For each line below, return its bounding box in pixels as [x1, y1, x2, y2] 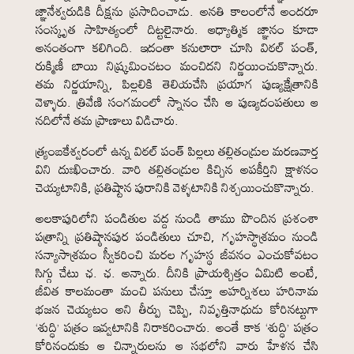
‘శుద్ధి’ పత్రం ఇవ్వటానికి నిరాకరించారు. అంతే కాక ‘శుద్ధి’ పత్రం [35, 314, 319, 340]
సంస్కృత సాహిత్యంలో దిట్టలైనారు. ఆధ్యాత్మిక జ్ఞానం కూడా [35, 17, 319, 42]
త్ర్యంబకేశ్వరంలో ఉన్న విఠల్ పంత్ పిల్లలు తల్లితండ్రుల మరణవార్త [35, 138, 319, 164]
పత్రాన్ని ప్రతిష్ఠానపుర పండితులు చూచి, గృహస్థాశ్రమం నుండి [35, 224, 319, 249]
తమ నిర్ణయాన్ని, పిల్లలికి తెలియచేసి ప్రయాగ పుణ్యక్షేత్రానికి [35, 71, 319, 96]
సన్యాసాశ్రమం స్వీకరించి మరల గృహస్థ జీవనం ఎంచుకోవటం [35, 242, 319, 267]
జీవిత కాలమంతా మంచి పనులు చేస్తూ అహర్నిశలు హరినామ [35, 278, 319, 303]
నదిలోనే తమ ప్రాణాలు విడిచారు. [35, 107, 179, 133]
